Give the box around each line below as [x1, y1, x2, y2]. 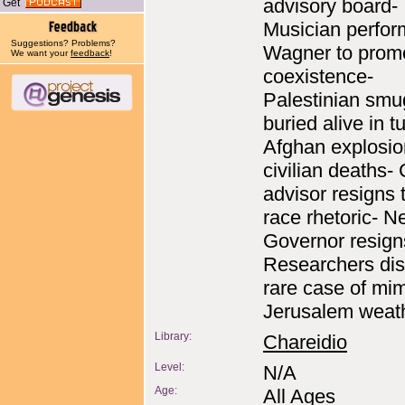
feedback [71, 48, 109, 58]
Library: [155, 331, 192, 342]
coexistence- [263, 65, 373, 88]
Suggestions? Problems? [11, 38, 116, 48]
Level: [155, 362, 184, 372]
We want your [11, 48, 71, 58]
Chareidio [263, 331, 347, 353]
